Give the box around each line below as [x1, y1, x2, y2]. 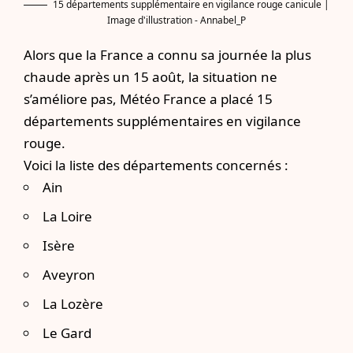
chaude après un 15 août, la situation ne [24, 67, 277, 86]
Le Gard [43, 323, 91, 342]
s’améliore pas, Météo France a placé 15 [24, 89, 273, 108]
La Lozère [43, 294, 103, 313]
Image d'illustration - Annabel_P [107, 13, 246, 27]
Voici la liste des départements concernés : [24, 155, 288, 174]
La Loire [43, 206, 92, 225]
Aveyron [43, 265, 95, 284]
